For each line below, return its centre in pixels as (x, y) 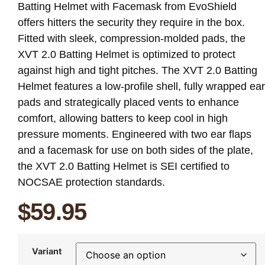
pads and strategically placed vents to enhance (128, 102)
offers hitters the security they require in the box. (131, 22)
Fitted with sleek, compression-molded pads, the (132, 38)
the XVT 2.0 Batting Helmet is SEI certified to (124, 166)
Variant (47, 251)
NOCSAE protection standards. (91, 182)
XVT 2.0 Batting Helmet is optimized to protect (127, 54)
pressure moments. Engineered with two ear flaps (135, 134)
